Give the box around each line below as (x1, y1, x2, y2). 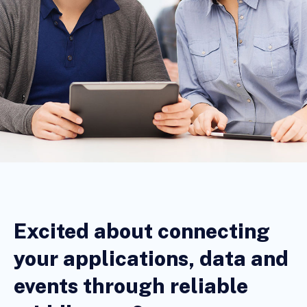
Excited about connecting (14, 218, 270, 243)
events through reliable (14, 273, 248, 298)
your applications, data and (14, 245, 288, 271)
